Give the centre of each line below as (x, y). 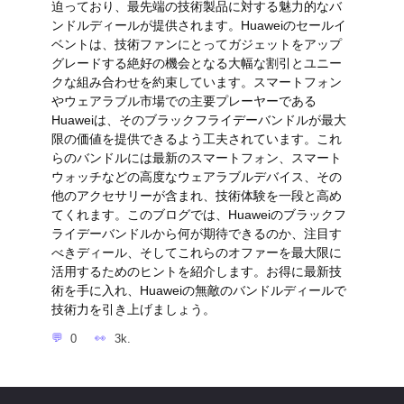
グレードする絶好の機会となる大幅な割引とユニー (196, 64)
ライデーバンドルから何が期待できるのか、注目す (196, 234)
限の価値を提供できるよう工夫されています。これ (196, 139)
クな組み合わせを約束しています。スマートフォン (196, 83)
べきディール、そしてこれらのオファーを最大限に (196, 253)
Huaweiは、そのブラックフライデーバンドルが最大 (198, 120)
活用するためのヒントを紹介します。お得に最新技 (196, 272)
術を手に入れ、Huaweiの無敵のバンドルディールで (198, 291)
